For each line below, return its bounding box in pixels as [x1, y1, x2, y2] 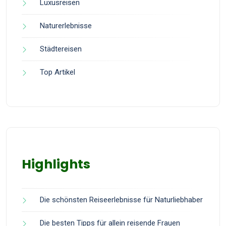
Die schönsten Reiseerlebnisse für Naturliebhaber [40, 195, 203, 205]
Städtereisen [40, 44, 82, 54]
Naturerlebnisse [40, 21, 92, 31]
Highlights [22, 155, 90, 174]
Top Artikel [40, 68, 75, 77]
